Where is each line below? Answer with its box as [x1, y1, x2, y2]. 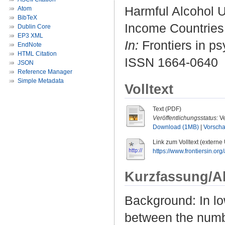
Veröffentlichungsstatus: [153, 115, 218, 122]
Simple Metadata [18, 77, 64, 84]
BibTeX [18, 14, 37, 21]
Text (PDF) [153, 105, 181, 113]
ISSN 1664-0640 [125, 55, 218, 70]
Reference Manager [18, 68, 72, 75]
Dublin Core [18, 23, 51, 30]
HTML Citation [18, 50, 57, 57]
